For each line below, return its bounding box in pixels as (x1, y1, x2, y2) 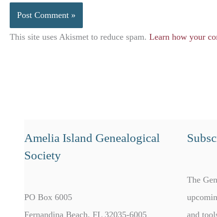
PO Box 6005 (24, 192, 72, 202)
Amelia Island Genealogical (24, 131, 160, 144)
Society (24, 148, 61, 162)
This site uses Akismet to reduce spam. (10, 31, 149, 42)
